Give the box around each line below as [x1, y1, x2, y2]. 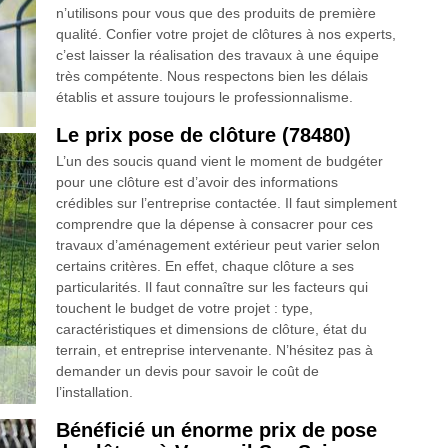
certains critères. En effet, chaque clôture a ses [55, 258, 354, 275]
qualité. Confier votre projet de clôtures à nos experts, [55, 26, 396, 43]
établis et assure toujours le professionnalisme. [55, 89, 353, 106]
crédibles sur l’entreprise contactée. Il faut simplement [55, 195, 397, 212]
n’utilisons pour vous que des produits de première [55, 5, 376, 22]
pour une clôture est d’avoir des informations [55, 174, 338, 191]
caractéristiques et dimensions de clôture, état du [55, 321, 367, 338]
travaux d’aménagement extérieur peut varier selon [55, 237, 380, 254]
